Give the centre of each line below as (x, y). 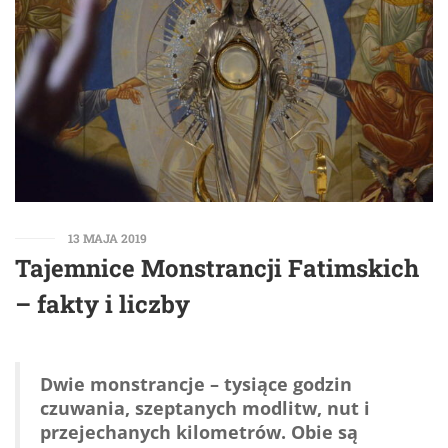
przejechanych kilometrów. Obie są (199, 432)
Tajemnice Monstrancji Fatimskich (217, 268)
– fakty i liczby (102, 304)
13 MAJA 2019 (107, 238)
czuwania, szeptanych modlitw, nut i (205, 408)
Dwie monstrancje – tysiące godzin (196, 384)
